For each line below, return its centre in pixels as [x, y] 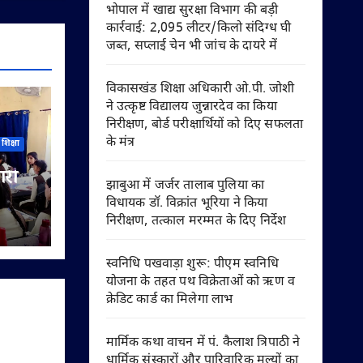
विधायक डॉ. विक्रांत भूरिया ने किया [187, 204]
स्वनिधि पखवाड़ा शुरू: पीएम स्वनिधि [192, 265]
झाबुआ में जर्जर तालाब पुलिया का [185, 186]
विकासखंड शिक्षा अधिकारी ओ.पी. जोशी [200, 90]
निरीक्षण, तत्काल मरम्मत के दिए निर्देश [196, 222]
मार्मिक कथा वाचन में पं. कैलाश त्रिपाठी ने [203, 343]
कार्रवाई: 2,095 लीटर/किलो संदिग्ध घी [199, 29]
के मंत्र [120, 143]
